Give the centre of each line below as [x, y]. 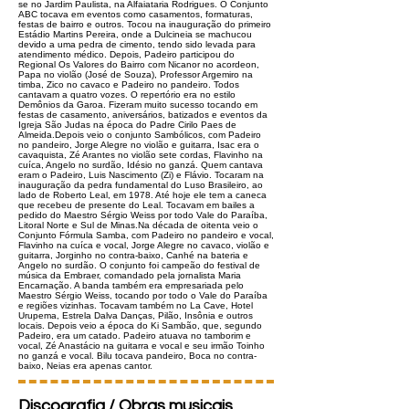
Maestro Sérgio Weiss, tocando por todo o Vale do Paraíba [143, 295]
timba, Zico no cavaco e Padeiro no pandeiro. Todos [129, 84]
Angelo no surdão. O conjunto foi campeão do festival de [139, 265]
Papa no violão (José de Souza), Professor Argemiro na [136, 74]
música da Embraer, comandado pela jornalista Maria [130, 275]
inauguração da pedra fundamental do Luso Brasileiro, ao [141, 185]
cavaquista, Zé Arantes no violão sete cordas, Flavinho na [141, 155]
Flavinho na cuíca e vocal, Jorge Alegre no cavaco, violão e [144, 245]
